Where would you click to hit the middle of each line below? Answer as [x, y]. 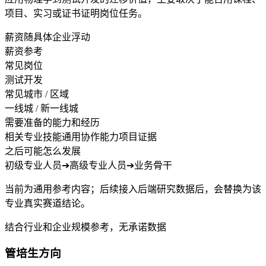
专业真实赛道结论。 [47, 203]
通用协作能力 [90, 137]
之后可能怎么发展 [43, 151]
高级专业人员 [98, 165]
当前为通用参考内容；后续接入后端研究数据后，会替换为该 [133, 189]
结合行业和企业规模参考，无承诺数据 [85, 227]
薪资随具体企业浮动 [47, 37]
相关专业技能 [33, 137]
